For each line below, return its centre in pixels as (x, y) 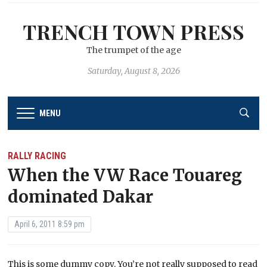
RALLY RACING (37, 156)
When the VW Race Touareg (125, 175)
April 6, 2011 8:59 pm (50, 224)
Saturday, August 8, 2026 (133, 71)
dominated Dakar (81, 196)
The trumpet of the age (133, 50)
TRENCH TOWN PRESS (133, 32)
